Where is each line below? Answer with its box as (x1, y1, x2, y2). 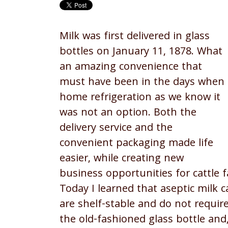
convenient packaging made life (60, 135, 213, 153)
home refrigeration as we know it (60, 90, 220, 107)
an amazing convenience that (60, 59, 202, 77)
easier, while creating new (60, 151, 184, 168)
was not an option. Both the (60, 105, 196, 123)
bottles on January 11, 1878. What (60, 44, 222, 62)
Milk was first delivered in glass (60, 28, 210, 46)
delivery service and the (60, 120, 173, 138)
